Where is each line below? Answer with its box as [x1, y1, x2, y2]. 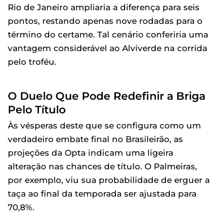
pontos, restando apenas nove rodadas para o [8, 16, 202, 26]
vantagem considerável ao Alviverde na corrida [8, 43, 207, 53]
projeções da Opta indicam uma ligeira [8, 148, 173, 158]
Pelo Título [8, 103, 66, 116]
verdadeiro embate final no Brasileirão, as [8, 134, 183, 144]
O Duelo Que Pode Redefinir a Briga [8, 90, 205, 102]
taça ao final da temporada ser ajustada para [8, 189, 197, 199]
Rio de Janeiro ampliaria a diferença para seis [8, 2, 200, 12]
